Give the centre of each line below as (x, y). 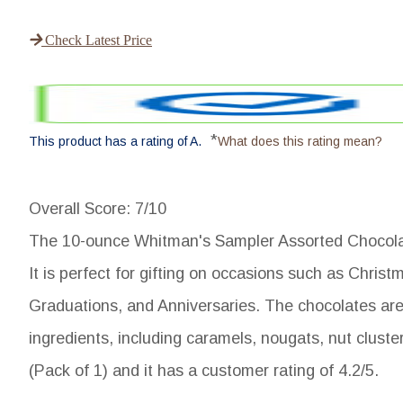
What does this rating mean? (300, 141)
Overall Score (77, 209)
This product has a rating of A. (115, 141)
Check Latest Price (97, 40)
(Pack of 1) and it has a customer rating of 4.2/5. (204, 371)
